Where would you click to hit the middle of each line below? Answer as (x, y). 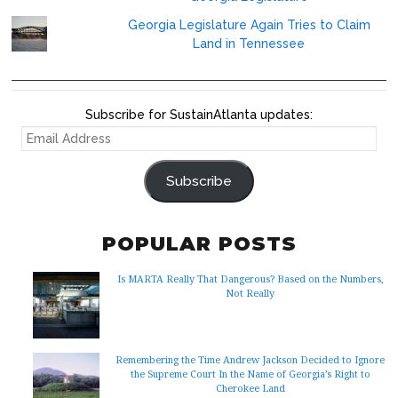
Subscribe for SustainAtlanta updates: (199, 114)
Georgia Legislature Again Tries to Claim (249, 24)
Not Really (250, 292)
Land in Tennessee (249, 43)
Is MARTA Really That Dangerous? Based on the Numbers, (250, 278)
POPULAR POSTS (199, 243)
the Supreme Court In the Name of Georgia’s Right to (250, 373)
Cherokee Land (250, 387)
